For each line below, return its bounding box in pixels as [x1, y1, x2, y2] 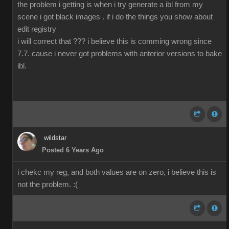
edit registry [17, 25, 56, 33]
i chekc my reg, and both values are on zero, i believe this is [17, 168, 216, 176]
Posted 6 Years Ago [42, 146, 104, 154]
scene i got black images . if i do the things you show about [17, 13, 213, 21]
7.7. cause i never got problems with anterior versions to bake [17, 50, 222, 58]
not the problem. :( [17, 180, 78, 189]
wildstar [44, 134, 66, 142]
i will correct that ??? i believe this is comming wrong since [17, 37, 212, 45]
